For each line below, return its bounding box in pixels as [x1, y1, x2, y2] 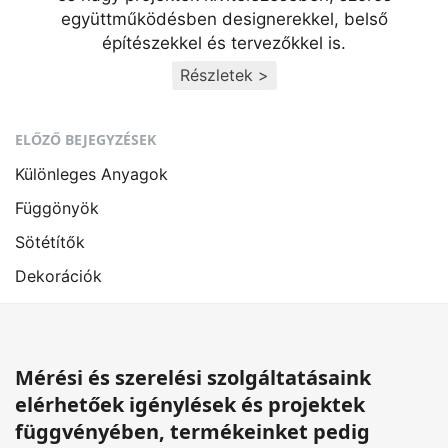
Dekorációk [15, 266, 102, 287]
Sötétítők [15, 232, 85, 253]
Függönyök [15, 198, 99, 219]
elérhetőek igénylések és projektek [15, 391, 365, 419]
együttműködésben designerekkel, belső [60, 9, 388, 30]
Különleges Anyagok [15, 164, 168, 185]
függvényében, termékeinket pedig [15, 418, 370, 446]
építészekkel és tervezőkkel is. [102, 33, 346, 54]
